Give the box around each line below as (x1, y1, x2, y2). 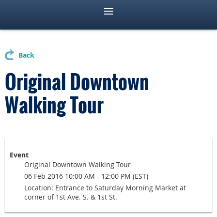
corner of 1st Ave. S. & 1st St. (24, 192, 117, 202)
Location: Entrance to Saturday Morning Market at (24, 183, 186, 193)
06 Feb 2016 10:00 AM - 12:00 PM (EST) (24, 171, 148, 181)
